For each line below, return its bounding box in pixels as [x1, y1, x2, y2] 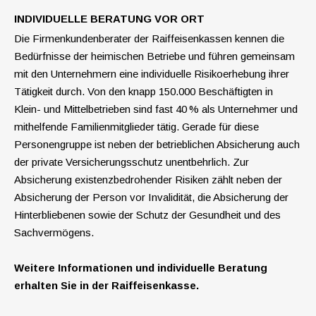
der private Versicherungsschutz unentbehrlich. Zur [14, 156, 249, 169]
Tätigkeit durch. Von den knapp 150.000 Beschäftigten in [14, 85, 273, 98]
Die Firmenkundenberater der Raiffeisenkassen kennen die [14, 32, 284, 45]
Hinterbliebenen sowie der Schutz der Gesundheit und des [14, 209, 281, 221]
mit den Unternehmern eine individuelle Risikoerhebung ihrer [14, 68, 289, 80]
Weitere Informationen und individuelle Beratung [14, 262, 267, 274]
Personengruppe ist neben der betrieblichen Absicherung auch [14, 138, 300, 151]
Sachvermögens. [14, 226, 94, 239]
